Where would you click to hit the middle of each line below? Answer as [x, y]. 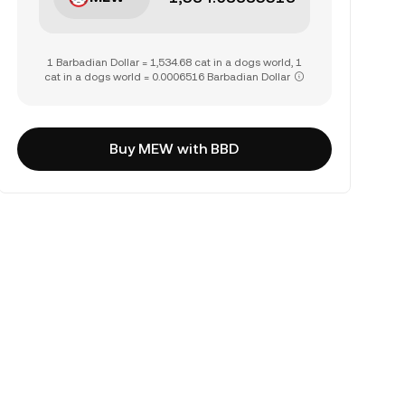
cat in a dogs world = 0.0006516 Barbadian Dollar [167, 77]
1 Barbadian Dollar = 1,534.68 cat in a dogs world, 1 [174, 62]
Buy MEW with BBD [174, 149]
